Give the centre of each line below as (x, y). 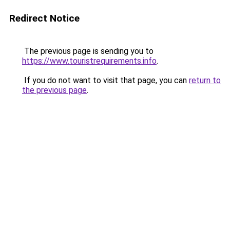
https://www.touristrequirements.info (89, 61)
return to (205, 80)
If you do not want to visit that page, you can (106, 80)
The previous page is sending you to (88, 51)
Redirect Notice (44, 18)
